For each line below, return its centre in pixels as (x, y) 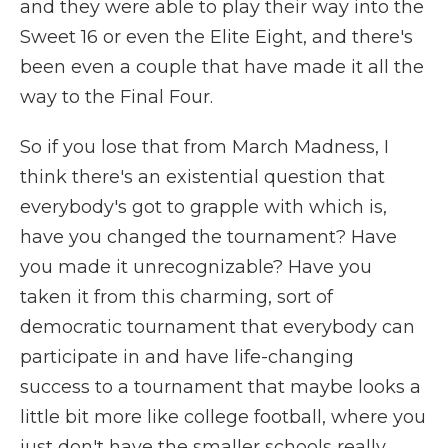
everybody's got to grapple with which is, (203, 207)
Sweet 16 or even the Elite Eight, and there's (216, 37)
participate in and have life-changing (187, 357)
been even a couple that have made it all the (222, 67)
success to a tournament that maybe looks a (220, 387)
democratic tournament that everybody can (217, 327)
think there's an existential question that (202, 177)
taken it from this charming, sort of (176, 297)
